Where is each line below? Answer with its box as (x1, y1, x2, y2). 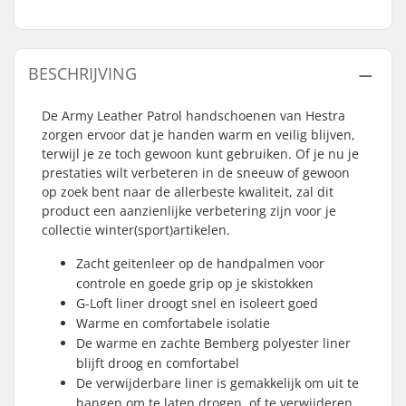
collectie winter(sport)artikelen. (42, 221, 230, 238)
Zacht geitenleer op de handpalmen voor (76, 255, 324, 272)
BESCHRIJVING (28, 63, 137, 84)
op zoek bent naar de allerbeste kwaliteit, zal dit (42, 183, 333, 200)
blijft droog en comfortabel (76, 354, 239, 372)
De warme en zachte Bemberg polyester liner (76, 334, 351, 352)
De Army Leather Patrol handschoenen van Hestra (42, 107, 345, 124)
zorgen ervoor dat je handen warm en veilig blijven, (42, 126, 355, 143)
